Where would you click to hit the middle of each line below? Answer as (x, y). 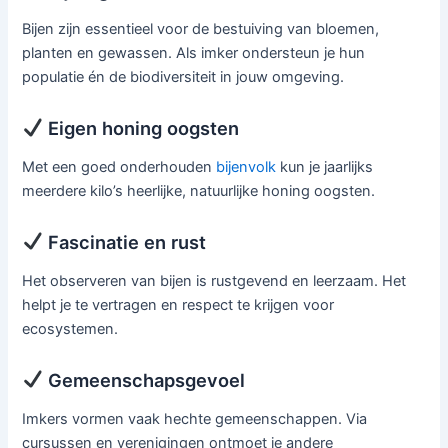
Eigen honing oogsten (141, 127)
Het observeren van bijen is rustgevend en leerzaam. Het (214, 281)
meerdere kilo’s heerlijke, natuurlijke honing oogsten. (199, 191)
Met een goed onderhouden (119, 167)
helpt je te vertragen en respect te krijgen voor (178, 305)
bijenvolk (246, 167)
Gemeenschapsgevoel (144, 379)
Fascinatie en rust (125, 241)
